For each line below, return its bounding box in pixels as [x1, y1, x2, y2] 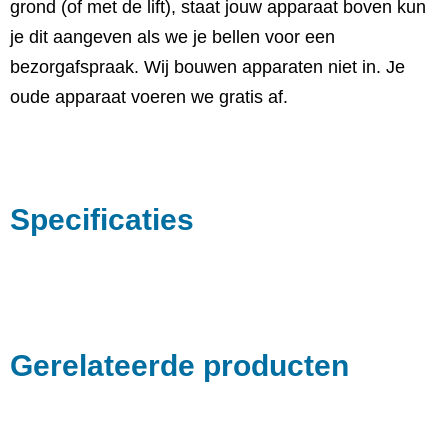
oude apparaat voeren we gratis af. [10, 87, 288, 107]
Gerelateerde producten [10, 349, 349, 382]
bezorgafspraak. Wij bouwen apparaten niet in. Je [10, 57, 405, 77]
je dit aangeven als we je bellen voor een [10, 27, 335, 47]
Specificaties [10, 203, 194, 236]
